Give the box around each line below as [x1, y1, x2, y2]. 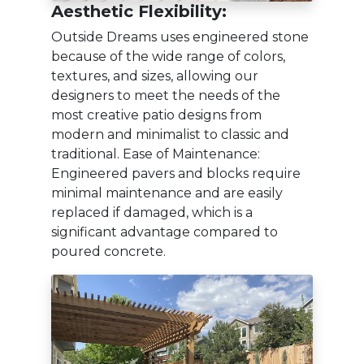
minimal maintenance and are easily [51, 184, 283, 201]
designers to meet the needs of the [51, 87, 280, 103]
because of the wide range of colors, [51, 48, 285, 64]
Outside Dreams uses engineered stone [51, 28, 309, 45]
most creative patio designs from [51, 106, 262, 123]
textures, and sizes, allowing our [51, 67, 258, 84]
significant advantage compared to [51, 223, 278, 240]
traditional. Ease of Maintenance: [51, 145, 260, 162]
